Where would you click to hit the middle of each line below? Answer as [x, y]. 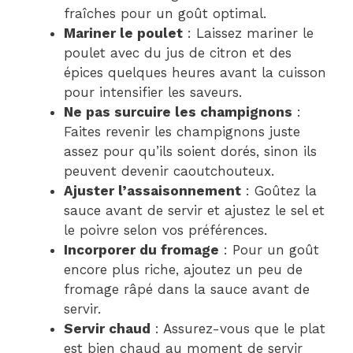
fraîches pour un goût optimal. [165, 14]
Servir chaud [107, 329]
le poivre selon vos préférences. [165, 230]
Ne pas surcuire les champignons [178, 112]
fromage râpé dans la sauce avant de [187, 290]
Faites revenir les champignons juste [182, 132]
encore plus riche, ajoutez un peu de [183, 270]
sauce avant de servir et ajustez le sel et [194, 211]
